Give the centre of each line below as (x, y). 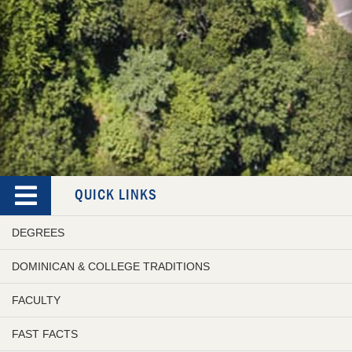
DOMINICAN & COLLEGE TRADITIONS (111, 267)
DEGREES (38, 233)
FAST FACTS (45, 334)
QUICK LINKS (116, 195)
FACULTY (36, 301)
